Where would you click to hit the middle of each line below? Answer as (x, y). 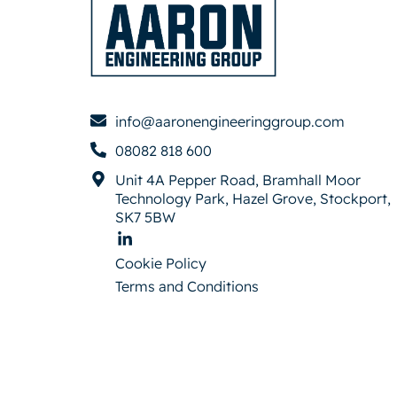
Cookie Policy (161, 263)
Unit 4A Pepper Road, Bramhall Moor (237, 180)
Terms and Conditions (187, 286)
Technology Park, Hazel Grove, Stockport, (253, 198)
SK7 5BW (145, 217)
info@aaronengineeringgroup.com (230, 121)
